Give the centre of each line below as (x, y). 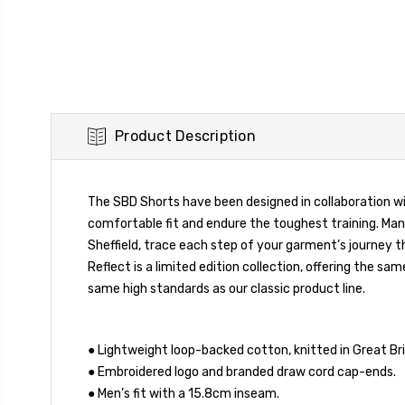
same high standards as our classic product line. (226, 289)
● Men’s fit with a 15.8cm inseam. (184, 394)
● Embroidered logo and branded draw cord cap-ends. (242, 372)
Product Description (185, 137)
